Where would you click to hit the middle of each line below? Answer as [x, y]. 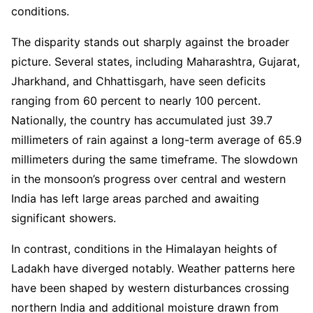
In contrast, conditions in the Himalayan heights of [144, 248]
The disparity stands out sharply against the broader [150, 42]
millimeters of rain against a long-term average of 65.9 [156, 139]
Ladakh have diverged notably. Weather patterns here [153, 268]
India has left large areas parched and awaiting [135, 198]
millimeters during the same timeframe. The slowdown [154, 159]
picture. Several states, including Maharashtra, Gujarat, [155, 61]
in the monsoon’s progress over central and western [148, 179]
